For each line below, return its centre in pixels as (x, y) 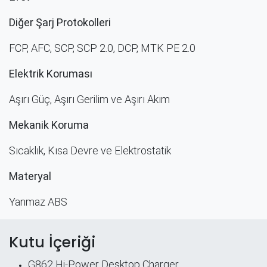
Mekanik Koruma (49, 125)
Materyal (30, 176)
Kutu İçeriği (52, 243)
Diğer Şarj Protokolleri (60, 23)
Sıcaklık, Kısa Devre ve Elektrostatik (90, 151)
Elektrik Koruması (51, 74)
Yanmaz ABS (38, 202)
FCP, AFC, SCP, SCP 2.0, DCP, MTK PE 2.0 (102, 48)
